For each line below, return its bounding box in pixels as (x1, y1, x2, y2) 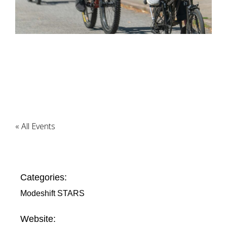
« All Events (15, 121, 55, 132)
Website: (20, 214, 56, 224)
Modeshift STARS (20, 189, 85, 198)
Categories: (20, 172, 67, 182)
